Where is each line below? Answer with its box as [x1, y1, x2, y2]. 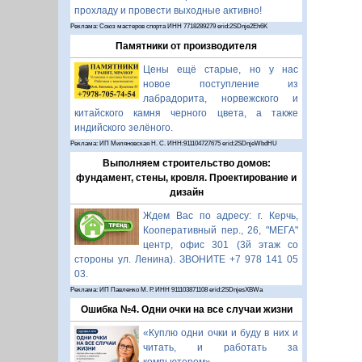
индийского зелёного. [74, 121, 173, 133]
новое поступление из [143, 78, 298, 90]
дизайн [169, 186, 204, 198]
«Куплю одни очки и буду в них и [143, 326, 298, 339]
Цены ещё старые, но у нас [143, 63, 298, 75]
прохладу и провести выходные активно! [74, 4, 262, 16]
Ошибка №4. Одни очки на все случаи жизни [80, 303, 293, 315]
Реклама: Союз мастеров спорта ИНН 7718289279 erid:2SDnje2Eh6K [70, 22, 267, 30]
